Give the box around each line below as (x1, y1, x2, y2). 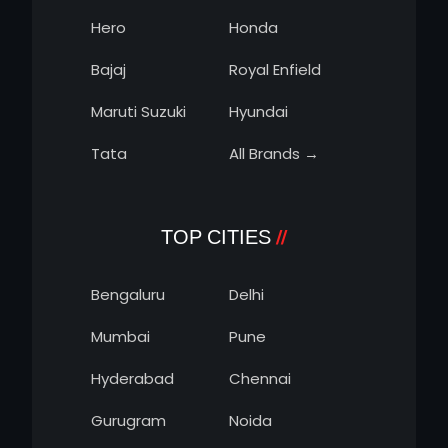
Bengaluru (91, 283, 165, 305)
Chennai (229, 367, 291, 389)
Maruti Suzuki (91, 100, 186, 122)
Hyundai (229, 100, 288, 122)
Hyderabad (91, 367, 174, 389)
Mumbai (91, 325, 150, 347)
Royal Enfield (229, 58, 321, 80)
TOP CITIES (160, 224, 271, 249)
